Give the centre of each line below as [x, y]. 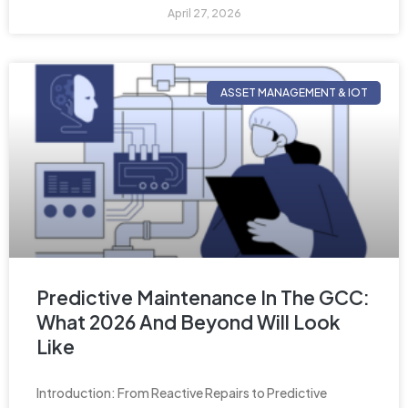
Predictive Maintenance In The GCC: [203, 297]
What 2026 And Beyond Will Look [189, 321]
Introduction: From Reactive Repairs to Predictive [182, 392]
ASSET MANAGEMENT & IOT [294, 92]
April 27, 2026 [204, 13]
